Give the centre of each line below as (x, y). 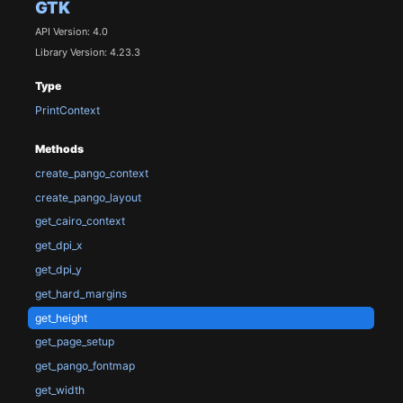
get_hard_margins (81, 293)
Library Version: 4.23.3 (87, 52)
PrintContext (67, 111)
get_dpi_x (58, 246)
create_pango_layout (88, 197)
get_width (59, 390)
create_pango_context (91, 173)
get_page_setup (74, 342)
